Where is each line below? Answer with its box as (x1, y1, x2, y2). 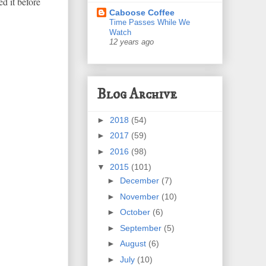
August (119, 239, 148, 249)
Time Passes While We (109, 18, 190, 27)
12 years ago (109, 38, 154, 47)
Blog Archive (97, 85, 177, 103)
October (119, 207, 153, 217)
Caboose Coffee (109, 8, 175, 18)
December (119, 176, 161, 186)
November (119, 191, 161, 201)
